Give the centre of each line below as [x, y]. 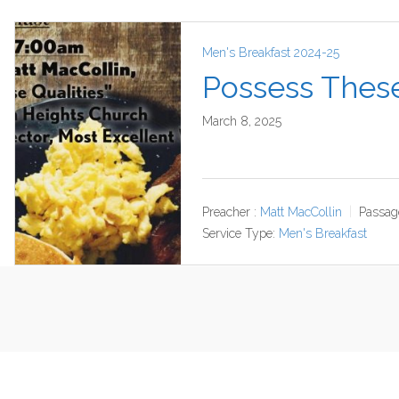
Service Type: [239, 233]
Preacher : [229, 212]
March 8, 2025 [242, 121]
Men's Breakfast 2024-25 [271, 53]
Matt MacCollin [301, 212]
